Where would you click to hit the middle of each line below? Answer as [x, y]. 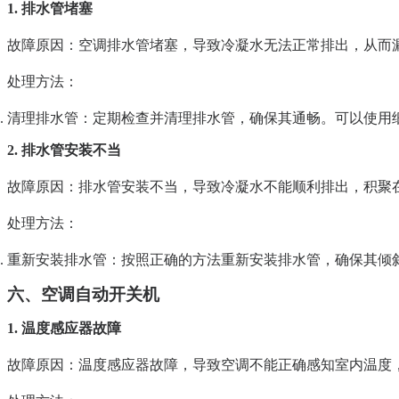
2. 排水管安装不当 [64, 151]
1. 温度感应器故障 [64, 329]
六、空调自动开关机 [83, 295]
